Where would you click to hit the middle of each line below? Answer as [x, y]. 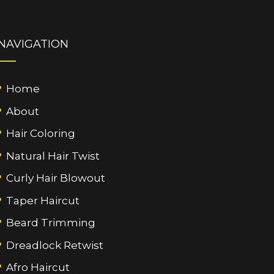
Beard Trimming [50, 223]
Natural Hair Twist [53, 156]
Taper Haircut [43, 200]
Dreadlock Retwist [54, 245]
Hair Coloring [40, 134]
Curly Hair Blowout [55, 178]
